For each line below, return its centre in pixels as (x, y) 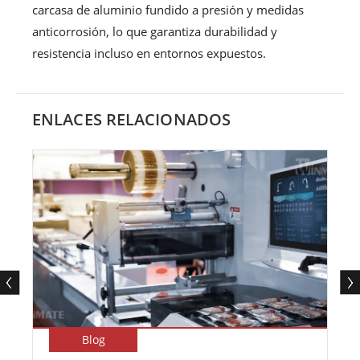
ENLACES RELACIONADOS (131, 120)
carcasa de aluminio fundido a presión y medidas (168, 10)
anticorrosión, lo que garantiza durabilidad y (155, 32)
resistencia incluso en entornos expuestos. (149, 53)
